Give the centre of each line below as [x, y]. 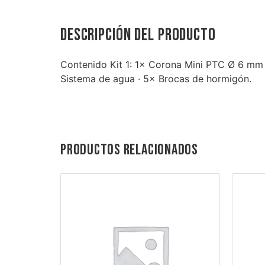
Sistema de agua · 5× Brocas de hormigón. [156, 79]
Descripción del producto [138, 35]
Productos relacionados [129, 150]
